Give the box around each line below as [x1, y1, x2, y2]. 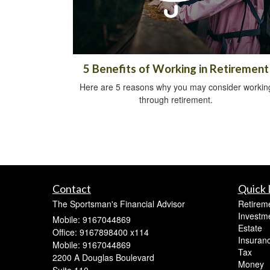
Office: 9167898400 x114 [52, 226, 149, 239]
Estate [237, 222, 262, 234]
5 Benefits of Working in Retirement [83, 62, 269, 76]
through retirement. [139, 93, 213, 106]
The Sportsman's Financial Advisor [52, 198, 185, 210]
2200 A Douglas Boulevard [52, 251, 154, 264]
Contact [52, 182, 91, 196]
